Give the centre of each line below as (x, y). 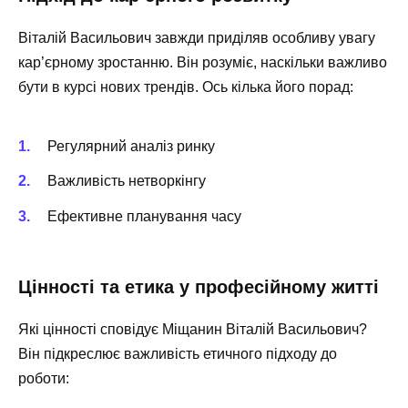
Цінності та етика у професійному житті (199, 286)
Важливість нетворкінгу (127, 181)
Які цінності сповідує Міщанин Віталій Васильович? (193, 329)
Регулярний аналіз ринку (131, 147)
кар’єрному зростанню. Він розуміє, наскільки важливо (203, 62)
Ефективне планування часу (144, 216)
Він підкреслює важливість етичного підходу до (178, 353)
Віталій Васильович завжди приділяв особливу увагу (197, 37)
